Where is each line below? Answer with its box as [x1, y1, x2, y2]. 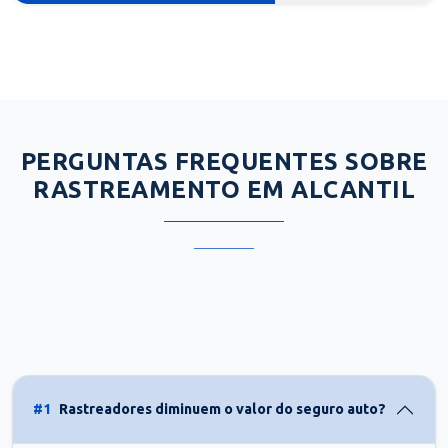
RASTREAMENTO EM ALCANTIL [33, 175, 415, 203]
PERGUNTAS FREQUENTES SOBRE [20, 147, 428, 175]
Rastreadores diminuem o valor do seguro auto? [59, 401, 386, 418]
